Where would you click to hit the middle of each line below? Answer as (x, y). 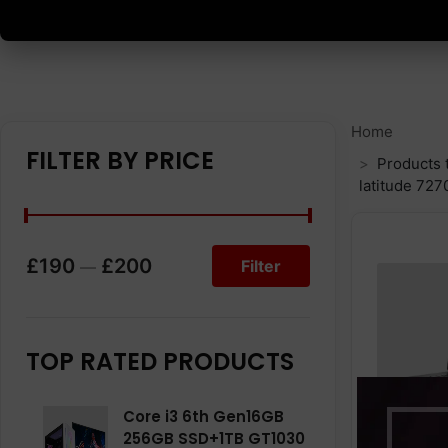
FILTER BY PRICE (120, 160)
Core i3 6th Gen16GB (203, 416)
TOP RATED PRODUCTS (160, 361)
